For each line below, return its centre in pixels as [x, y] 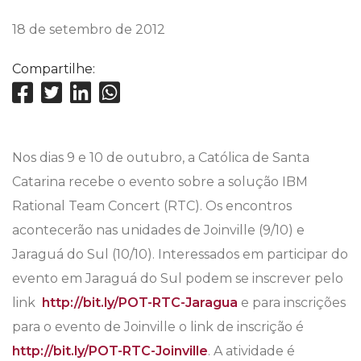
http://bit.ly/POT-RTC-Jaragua [140, 303]
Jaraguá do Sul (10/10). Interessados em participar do [180, 255]
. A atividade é [251, 351]
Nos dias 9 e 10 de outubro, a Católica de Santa [161, 158]
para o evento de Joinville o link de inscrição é [158, 327]
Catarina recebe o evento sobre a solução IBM [160, 182]
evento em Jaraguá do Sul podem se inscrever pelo [178, 279]
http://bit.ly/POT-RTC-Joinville [110, 351]
